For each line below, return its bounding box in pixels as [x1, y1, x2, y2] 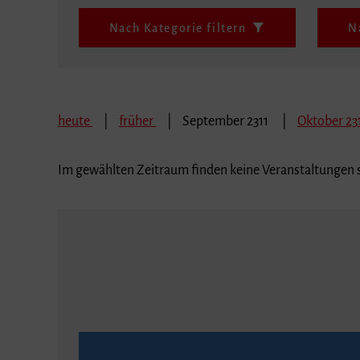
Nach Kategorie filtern [108, 15, 247, 29]
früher [119, 108, 156, 123]
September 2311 [182, 108, 271, 123]
